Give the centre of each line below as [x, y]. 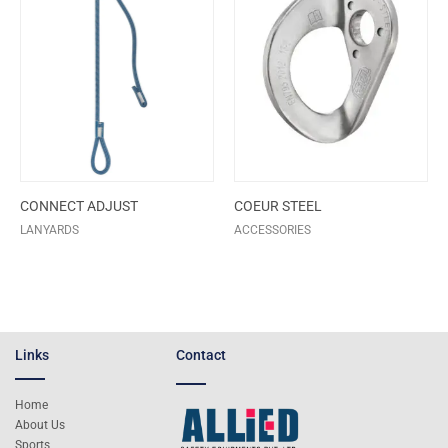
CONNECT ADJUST [79, 205]
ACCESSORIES [272, 229]
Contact [201, 355]
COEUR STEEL [278, 205]
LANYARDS [49, 229]
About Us [40, 425]
